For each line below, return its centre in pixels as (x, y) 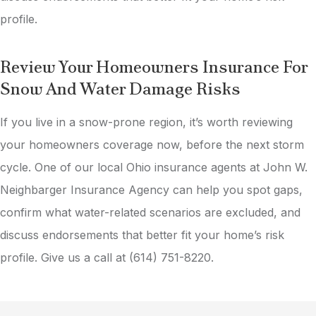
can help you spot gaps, (238, 189)
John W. (285, 167)
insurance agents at (209, 167)
